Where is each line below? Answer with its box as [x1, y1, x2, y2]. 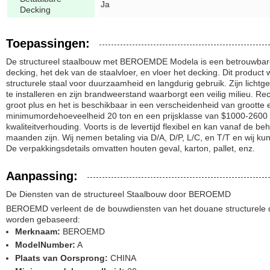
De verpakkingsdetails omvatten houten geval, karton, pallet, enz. [6, 143, 255, 153]
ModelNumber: [15, 240, 75, 250]
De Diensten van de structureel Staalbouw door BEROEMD [6, 189, 231, 199]
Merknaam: [15, 227, 60, 236]
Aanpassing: [6, 169, 78, 183]
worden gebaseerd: [6, 215, 80, 224]
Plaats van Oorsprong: [15, 253, 108, 263]
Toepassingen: [6, 37, 90, 50]
